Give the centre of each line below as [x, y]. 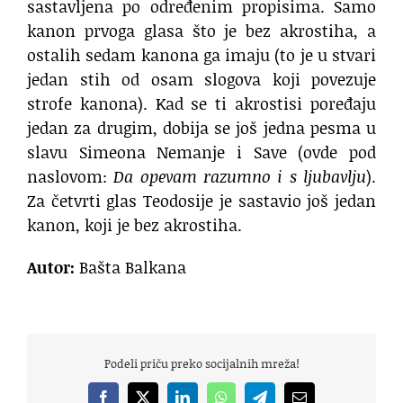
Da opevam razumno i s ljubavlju [240, 177]
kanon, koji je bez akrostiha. [134, 225]
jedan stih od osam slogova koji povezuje [201, 80]
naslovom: [71, 177]
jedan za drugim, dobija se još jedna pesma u [201, 128]
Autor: [51, 268]
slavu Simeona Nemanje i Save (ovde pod [201, 152]
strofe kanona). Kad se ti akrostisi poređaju [201, 104]
